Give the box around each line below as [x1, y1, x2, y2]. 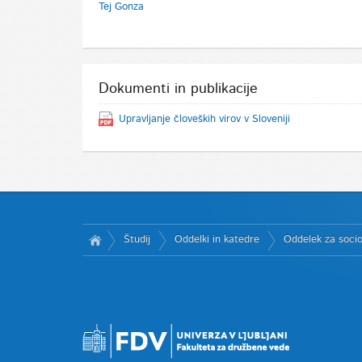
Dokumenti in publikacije [98, 81, 258, 96]
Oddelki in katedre [175, 234, 259, 245]
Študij [124, 234, 150, 245]
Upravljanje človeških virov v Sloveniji [118, 113, 290, 124]
